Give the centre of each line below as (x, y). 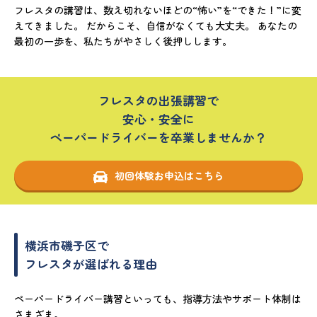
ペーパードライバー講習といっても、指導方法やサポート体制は (158, 299)
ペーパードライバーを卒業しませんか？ (158, 138)
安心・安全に (158, 119)
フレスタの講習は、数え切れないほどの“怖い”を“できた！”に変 (158, 10)
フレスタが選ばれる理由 (91, 264)
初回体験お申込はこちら (169, 176)
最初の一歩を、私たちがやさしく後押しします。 (123, 41)
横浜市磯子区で (67, 246)
